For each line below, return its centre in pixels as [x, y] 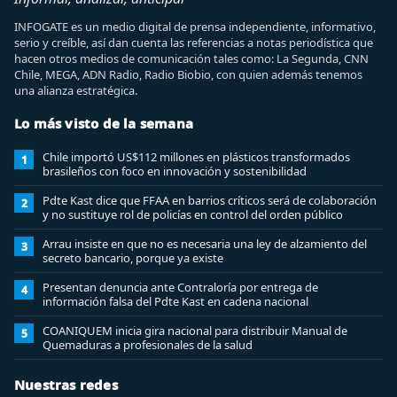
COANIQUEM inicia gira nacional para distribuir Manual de [195, 331]
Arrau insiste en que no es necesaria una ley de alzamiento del [205, 244]
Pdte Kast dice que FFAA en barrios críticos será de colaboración [210, 200]
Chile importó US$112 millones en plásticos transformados [196, 157]
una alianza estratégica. [76, 90]
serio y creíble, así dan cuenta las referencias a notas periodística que [194, 43]
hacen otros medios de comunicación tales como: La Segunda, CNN [191, 58]
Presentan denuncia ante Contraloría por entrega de [180, 287]
